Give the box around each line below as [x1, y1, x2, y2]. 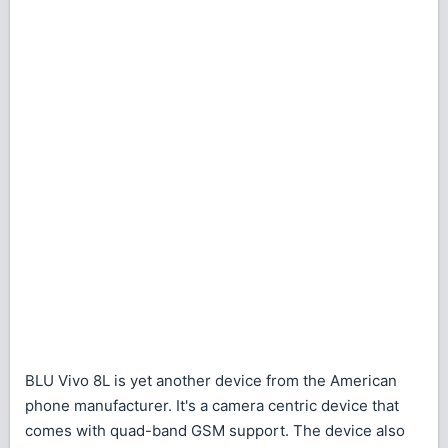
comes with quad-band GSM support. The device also [25, 421, 405, 441]
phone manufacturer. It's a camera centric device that [25, 396, 399, 416]
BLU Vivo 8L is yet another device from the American [25, 371, 397, 391]
